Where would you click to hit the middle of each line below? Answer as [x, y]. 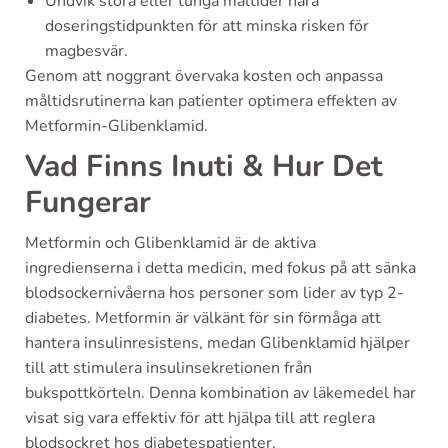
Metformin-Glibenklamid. [116, 126]
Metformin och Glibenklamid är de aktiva [170, 243]
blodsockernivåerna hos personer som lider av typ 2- [214, 293]
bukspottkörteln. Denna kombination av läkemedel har [220, 393]
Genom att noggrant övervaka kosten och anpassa [204, 76]
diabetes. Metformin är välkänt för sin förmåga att [203, 318]
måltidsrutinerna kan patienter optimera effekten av [211, 101]
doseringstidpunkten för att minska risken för [207, 26]
